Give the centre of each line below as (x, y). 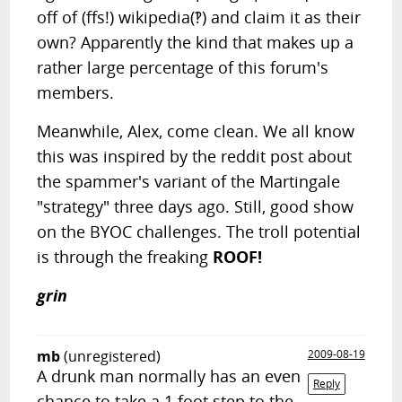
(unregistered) (113, 356)
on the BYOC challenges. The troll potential (199, 232)
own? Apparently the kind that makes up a (196, 42)
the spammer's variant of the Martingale (189, 181)
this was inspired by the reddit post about (195, 156)
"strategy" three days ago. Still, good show (196, 206)
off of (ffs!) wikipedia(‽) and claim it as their (199, 17)
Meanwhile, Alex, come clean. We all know (196, 131)
